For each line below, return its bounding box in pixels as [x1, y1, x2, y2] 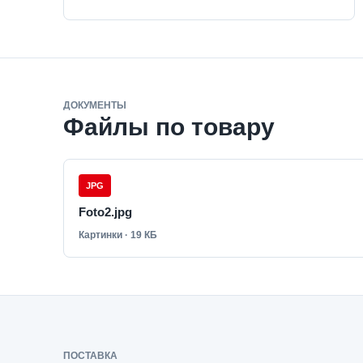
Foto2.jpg [79, 205, 132, 219]
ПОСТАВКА [63, 350, 117, 361]
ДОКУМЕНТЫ [63, 100, 126, 111]
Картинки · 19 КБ [79, 229, 157, 241]
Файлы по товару [63, 113, 275, 140]
